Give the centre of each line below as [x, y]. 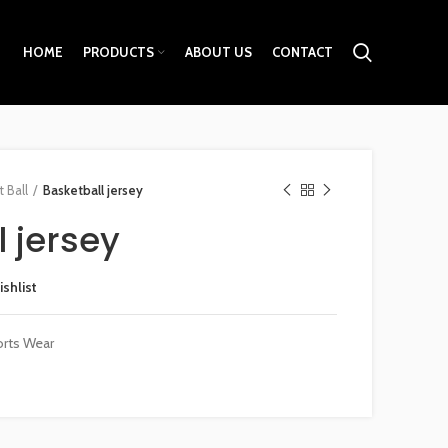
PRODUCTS [118, 52]
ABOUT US [218, 52]
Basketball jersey [93, 190]
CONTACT [302, 52]
